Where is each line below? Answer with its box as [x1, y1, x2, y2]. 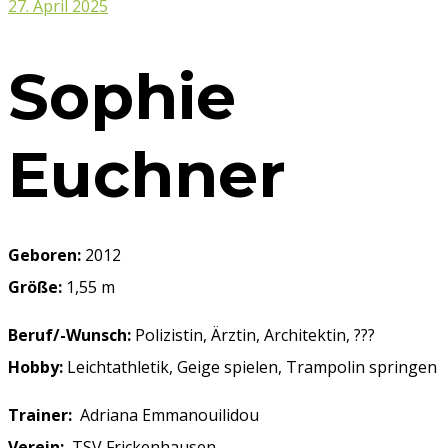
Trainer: [8, 404, 72, 427]
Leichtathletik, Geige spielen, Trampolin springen [63, 356, 437, 379]
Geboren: [8, 244, 81, 267]
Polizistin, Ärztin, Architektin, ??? [131, 324, 375, 347]
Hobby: [8, 356, 63, 379]
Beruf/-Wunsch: [8, 324, 131, 347]
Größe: [8, 276, 62, 299]
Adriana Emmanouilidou [72, 404, 259, 427]
